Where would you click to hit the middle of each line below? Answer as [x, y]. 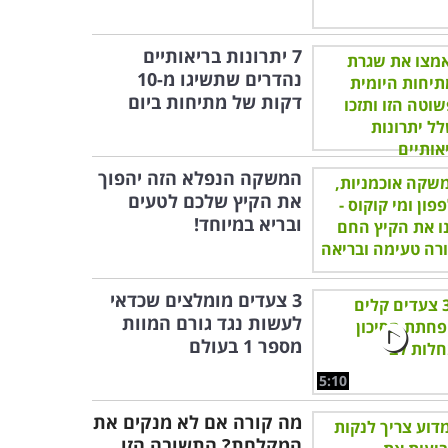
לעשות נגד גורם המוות [212, 323]
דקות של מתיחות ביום [215, 102]
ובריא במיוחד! [248, 224]
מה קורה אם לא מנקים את [197, 422]
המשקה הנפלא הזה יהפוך [200, 178]
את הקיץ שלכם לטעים [215, 201]
